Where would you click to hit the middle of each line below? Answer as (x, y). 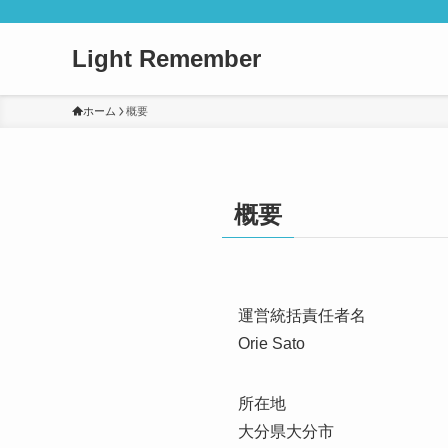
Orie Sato (271, 343)
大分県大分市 (286, 431)
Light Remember (166, 58)
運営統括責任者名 (302, 315)
